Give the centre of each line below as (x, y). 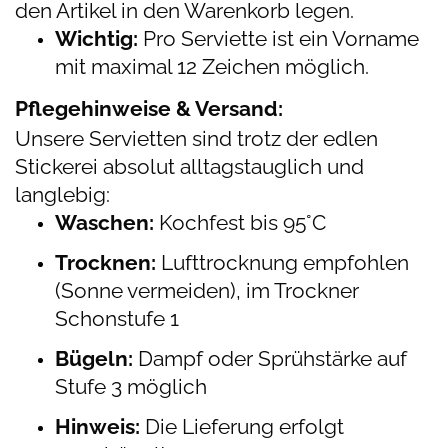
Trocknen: (105, 262)
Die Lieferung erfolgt (242, 426)
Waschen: (104, 222)
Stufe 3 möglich (131, 386)
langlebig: (65, 194)
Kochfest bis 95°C (240, 222)
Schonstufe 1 (117, 318)
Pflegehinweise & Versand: (149, 108)
